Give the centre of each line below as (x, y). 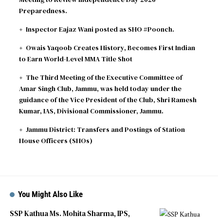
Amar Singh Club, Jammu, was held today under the (100, 88)
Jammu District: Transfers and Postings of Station (106, 129)
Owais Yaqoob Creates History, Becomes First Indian (111, 47)
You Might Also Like (51, 194)
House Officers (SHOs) (56, 140)
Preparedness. (43, 10)
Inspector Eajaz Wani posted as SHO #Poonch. (100, 29)
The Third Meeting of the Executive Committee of (104, 77)
